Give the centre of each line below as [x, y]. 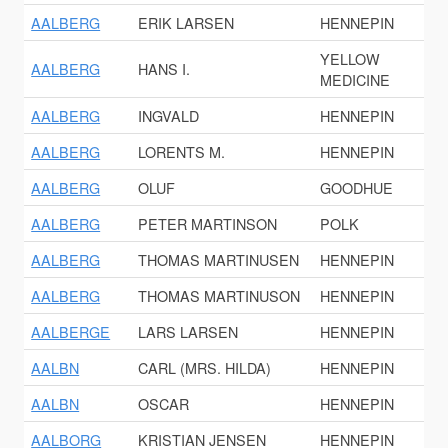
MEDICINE [355, 80]
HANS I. [164, 69]
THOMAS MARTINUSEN [219, 260]
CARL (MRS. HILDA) [205, 368]
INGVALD [169, 116]
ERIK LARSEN [186, 23]
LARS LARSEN [188, 332]
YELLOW [350, 59]
